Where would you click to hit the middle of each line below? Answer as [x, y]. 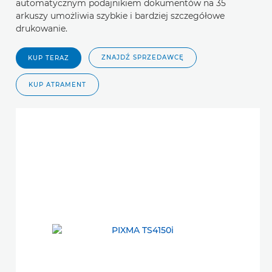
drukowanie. [42, 29]
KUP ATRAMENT [57, 85]
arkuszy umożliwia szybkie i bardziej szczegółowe [120, 16]
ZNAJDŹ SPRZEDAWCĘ [143, 58]
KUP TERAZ [49, 58]
